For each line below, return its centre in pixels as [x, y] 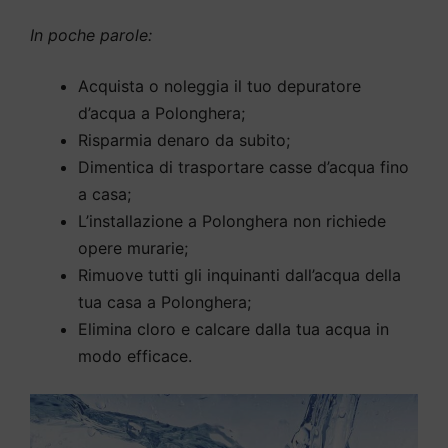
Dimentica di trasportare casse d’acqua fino [243, 167]
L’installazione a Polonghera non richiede [232, 221]
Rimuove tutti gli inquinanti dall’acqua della [239, 275]
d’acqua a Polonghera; [161, 113]
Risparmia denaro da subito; [184, 140]
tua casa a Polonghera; [164, 302]
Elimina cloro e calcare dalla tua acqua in [233, 329]
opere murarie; [133, 248]
